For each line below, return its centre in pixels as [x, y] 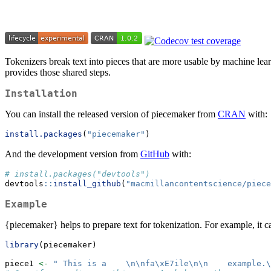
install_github [87, 184]
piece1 [22, 264]
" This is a [90, 264]
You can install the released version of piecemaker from [111, 114]
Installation [41, 94]
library [22, 245]
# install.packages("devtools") [77, 174]
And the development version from [73, 154]
